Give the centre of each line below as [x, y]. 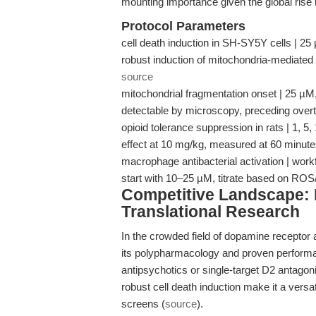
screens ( [143, 304]
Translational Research [211, 212]
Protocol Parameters [183, 26]
